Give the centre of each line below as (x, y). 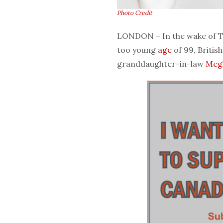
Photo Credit (135, 12)
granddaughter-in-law (161, 63)
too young (137, 50)
